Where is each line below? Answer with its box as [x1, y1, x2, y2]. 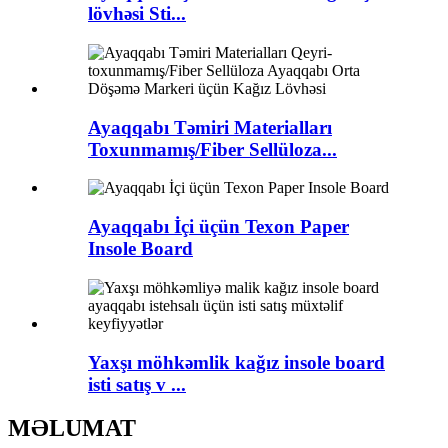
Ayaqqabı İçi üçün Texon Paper [88, 216, 349, 238]
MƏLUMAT [8, 415, 136, 442]
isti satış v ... [88, 373, 186, 395]
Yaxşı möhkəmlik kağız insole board [88, 351, 385, 373]
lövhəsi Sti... [88, 3, 186, 25]
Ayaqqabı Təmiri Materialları [88, 116, 332, 138]
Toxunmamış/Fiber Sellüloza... [88, 138, 337, 160]
